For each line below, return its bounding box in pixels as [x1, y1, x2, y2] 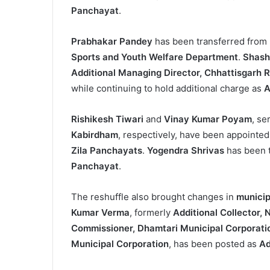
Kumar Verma [71, 207, 130, 219]
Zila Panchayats [71, 145, 142, 157]
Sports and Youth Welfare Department [71, 51, 238, 63]
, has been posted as [169, 238, 259, 250]
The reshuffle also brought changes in [71, 191, 236, 203]
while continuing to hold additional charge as [71, 83, 264, 95]
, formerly [130, 207, 173, 219]
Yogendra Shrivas [147, 145, 224, 157]
